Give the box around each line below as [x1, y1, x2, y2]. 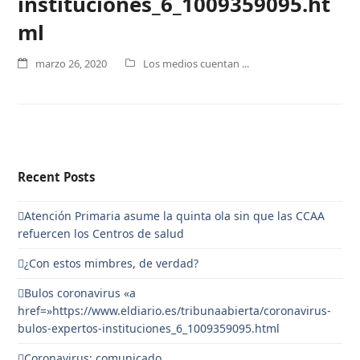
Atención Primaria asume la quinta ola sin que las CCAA [24, 208, 325, 223]
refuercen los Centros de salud [18, 226, 185, 241]
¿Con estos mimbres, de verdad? [24, 256, 199, 271]
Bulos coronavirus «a [24, 285, 137, 301]
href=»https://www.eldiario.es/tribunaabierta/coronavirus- [18, 303, 332, 318]
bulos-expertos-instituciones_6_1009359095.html [18, 321, 280, 336]
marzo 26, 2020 [35, 56, 108, 71]
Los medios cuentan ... [143, 56, 250, 71]
